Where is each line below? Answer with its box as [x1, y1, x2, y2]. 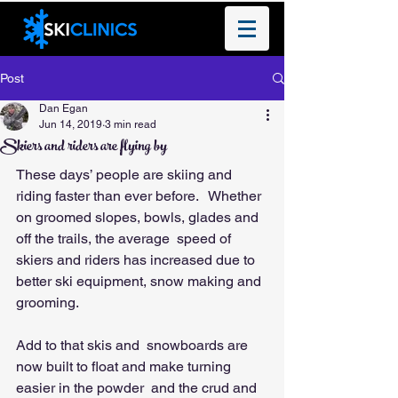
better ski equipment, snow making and [16, 273, 265, 290]
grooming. [16, 294, 85, 311]
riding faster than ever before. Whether [16, 187, 265, 204]
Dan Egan [39, 102, 88, 115]
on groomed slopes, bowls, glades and [16, 209, 262, 226]
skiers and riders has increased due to [16, 251, 259, 268]
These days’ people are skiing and [16, 166, 235, 183]
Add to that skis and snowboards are [16, 337, 251, 354]
